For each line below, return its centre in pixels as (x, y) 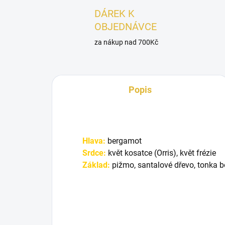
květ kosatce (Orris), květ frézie (161, 153)
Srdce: (94, 153)
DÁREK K (115, 14)
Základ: (96, 165)
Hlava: (94, 141)
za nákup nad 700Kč (126, 42)
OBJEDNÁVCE (126, 27)
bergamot (124, 141)
